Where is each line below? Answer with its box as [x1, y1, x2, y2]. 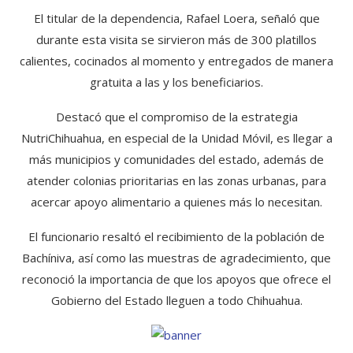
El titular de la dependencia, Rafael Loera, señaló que [33, 10, 320, 27]
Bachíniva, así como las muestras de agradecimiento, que [22, 250, 331, 266]
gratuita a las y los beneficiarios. [90, 74, 263, 91]
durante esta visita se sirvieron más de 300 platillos [36, 32, 317, 48]
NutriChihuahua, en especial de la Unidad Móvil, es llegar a [20, 130, 333, 147]
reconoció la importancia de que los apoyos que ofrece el [22, 271, 331, 288]
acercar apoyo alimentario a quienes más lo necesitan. [31, 194, 322, 210]
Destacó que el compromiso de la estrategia [55, 109, 298, 125]
